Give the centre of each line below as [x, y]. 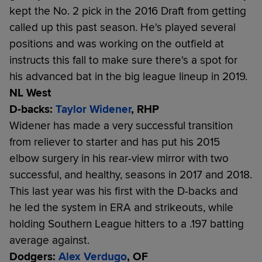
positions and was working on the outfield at [117, 44]
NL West [30, 93]
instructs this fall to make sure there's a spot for [123, 60]
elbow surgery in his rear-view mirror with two [119, 158]
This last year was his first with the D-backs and [124, 191]
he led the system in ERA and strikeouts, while [121, 207]
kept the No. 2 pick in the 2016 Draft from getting [128, 11]
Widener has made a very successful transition [121, 125]
